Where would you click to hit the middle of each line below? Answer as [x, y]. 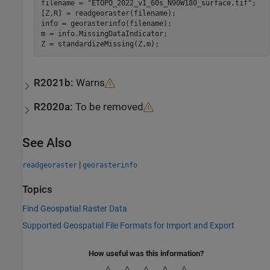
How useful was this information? [146, 253]
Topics [37, 190]
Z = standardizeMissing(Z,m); [100, 44]
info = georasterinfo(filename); [106, 24]
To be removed [110, 107]
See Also [47, 143]
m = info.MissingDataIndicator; [104, 34]
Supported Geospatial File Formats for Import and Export [128, 225]
